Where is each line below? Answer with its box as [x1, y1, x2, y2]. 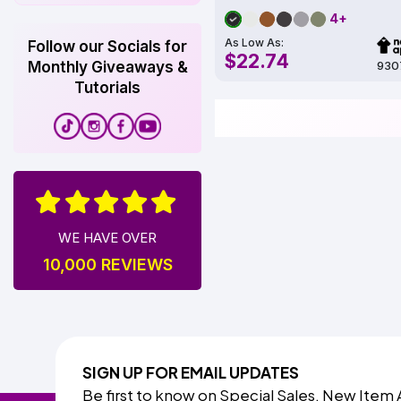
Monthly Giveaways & [27, 58, 188, 76]
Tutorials [74, 79, 141, 97]
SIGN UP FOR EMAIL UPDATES [82, 363, 299, 382]
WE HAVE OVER [58, 229, 157, 246]
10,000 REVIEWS [42, 255, 173, 274]
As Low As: [225, 36, 284, 50]
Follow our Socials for [28, 38, 187, 55]
